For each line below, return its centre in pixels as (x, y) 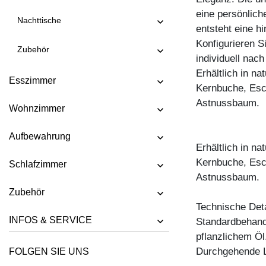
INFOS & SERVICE (50, 220)
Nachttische (39, 20)
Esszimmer (32, 80)
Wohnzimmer (37, 108)
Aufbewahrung (40, 136)
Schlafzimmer (38, 164)
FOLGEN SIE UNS (49, 251)
